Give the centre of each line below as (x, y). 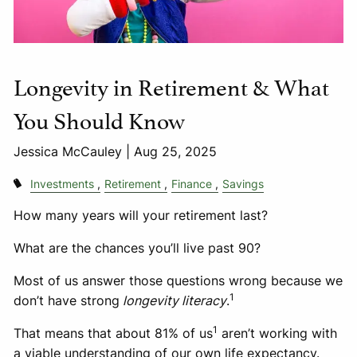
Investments (62, 184)
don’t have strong (67, 301)
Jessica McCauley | (74, 152)
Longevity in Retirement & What (172, 85)
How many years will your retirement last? (141, 216)
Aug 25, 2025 (176, 152)
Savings (243, 184)
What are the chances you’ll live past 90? (137, 248)
